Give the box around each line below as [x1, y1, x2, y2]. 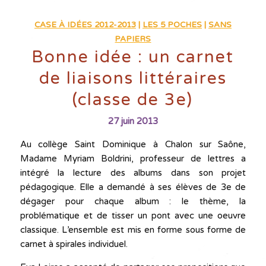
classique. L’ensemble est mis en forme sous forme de [20, 224, 246, 235]
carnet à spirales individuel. [20, 239, 128, 249]
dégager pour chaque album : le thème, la [20, 196, 246, 207]
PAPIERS [115, 34, 151, 44]
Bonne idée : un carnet [31, 47, 235, 67]
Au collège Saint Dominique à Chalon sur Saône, [20, 139, 246, 150]
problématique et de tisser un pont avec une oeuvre [20, 210, 246, 221]
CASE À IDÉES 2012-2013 [34, 20, 136, 30]
